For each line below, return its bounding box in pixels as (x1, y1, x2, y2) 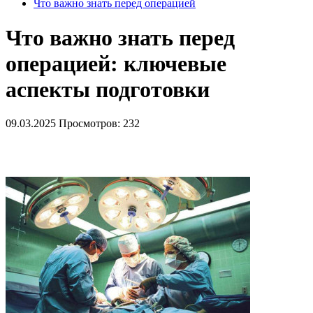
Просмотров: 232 (59, 117, 140, 130)
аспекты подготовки (6, 76, 210, 102)
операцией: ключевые (6, 50, 226, 76)
